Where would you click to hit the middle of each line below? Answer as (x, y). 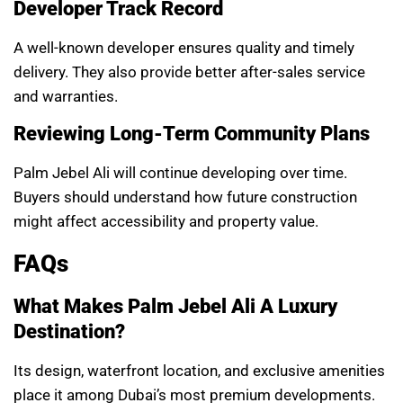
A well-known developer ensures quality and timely (184, 47)
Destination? (69, 331)
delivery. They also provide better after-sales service (189, 72)
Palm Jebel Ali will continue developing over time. (180, 173)
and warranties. (66, 96)
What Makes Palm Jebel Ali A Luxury (175, 306)
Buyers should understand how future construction (185, 197)
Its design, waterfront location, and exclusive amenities (199, 370)
